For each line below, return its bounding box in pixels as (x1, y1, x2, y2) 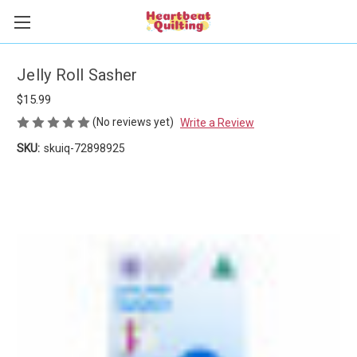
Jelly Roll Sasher (17, 65, 138, 85)
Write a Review (179, 116, 254, 129)
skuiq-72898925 (43, 141, 125, 155)
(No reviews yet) (92, 116, 174, 128)
